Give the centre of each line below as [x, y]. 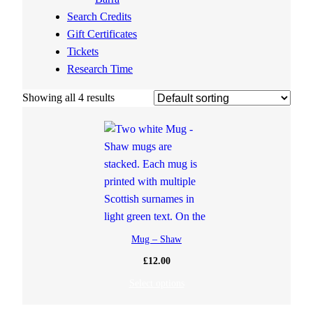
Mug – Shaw [156, 239]
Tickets [83, 52]
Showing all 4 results [68, 98]
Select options [156, 283]
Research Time [100, 70]
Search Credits [99, 17]
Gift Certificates [102, 35]
